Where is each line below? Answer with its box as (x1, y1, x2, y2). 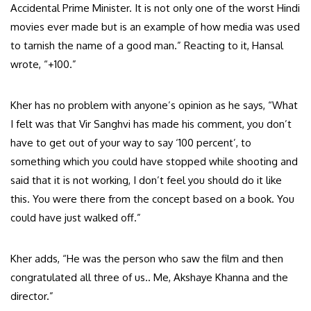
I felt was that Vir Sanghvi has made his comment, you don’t (10, 117, 292, 131)
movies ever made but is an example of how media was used (10, 19, 300, 33)
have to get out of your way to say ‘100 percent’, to (10, 135, 251, 149)
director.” (10, 289, 53, 303)
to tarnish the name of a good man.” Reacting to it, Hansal (10, 38, 283, 52)
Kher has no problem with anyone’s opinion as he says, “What (10, 98, 298, 112)
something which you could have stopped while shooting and (10, 154, 298, 168)
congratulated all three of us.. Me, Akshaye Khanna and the (10, 270, 288, 284)
